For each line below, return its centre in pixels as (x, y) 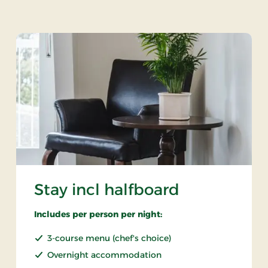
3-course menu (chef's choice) (109, 238)
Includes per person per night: (98, 214)
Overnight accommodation (104, 255)
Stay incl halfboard (106, 190)
